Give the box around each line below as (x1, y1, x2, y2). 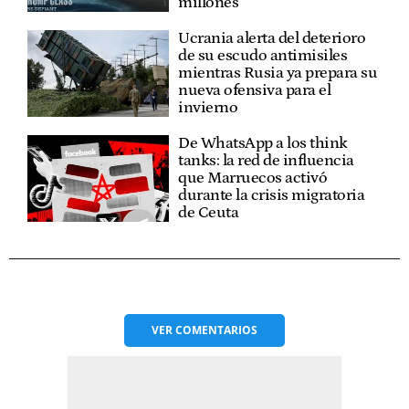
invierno (178, 98, 238, 117)
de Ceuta (178, 203, 239, 222)
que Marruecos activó (178, 168, 328, 187)
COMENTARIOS (175, 321, 257, 338)
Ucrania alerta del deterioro (178, 28, 366, 47)
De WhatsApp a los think (178, 133, 348, 152)
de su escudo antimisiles (178, 46, 348, 65)
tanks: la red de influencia (178, 151, 354, 170)
